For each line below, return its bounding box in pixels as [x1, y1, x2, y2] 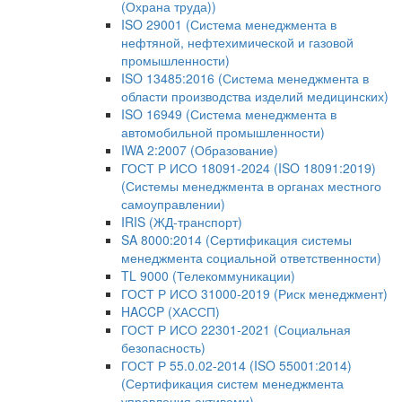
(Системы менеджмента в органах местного [121, 177, 381, 195]
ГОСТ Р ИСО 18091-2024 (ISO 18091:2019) [121, 159, 376, 177]
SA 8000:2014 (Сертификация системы [121, 231, 352, 249]
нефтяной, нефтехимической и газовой [121, 33, 354, 51]
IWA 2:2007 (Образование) [121, 141, 278, 159]
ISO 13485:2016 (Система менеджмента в [121, 69, 369, 87]
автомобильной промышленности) [121, 123, 325, 141]
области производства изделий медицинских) [121, 87, 389, 105]
